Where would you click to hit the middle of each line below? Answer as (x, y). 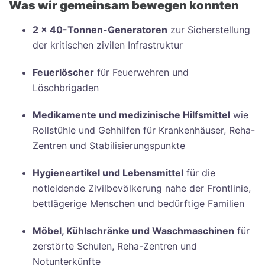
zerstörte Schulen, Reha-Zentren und (115, 246)
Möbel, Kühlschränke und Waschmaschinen (133, 231)
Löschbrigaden (66, 88)
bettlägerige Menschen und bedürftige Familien (138, 204)
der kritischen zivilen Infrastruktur (108, 45)
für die (199, 173)
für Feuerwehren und (141, 72)
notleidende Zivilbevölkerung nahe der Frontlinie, (142, 188)
